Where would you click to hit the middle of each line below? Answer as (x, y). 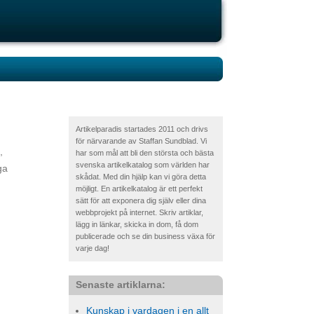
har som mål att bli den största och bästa (145, 153)
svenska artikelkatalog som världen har (143, 165)
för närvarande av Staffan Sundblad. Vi (141, 141)
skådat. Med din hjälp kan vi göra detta (141, 177)
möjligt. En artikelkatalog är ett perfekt (139, 189)
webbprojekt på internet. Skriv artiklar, (139, 212)
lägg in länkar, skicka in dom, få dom (137, 224)
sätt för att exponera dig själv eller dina (141, 200)
